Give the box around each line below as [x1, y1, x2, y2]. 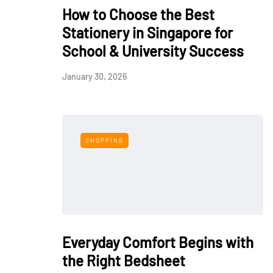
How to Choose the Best [62, 5, 214, 23]
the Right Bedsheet [62, 252, 185, 269]
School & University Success [62, 42, 244, 60]
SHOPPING [85, 136, 124, 144]
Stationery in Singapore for [62, 24, 233, 41]
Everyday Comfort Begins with [62, 233, 253, 251]
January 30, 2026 [62, 71, 127, 82]
